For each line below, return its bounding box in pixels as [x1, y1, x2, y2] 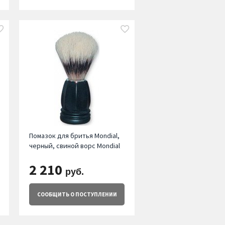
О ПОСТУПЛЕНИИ [69, 191, 117, 198]
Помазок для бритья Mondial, [29, 131, 120, 141]
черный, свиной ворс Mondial [29, 141, 120, 151]
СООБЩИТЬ [37, 191, 69, 198]
